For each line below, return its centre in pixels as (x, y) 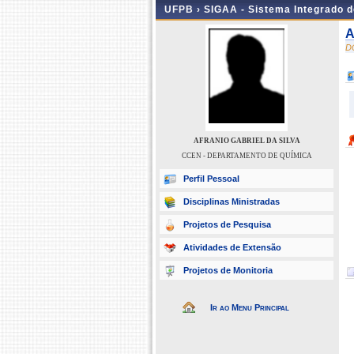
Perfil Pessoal (211, 179)
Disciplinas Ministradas (232, 201)
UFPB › (184, 9)
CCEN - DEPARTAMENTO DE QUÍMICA (247, 156)
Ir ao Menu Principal (250, 307)
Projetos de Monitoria (228, 270)
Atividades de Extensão (232, 247)
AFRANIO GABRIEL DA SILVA (247, 141)
